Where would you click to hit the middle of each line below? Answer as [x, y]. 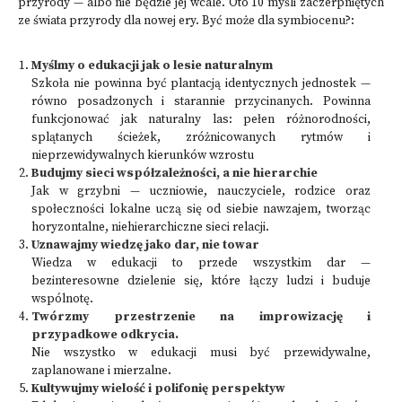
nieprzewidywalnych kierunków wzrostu [143, 156]
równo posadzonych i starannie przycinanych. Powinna [201, 102]
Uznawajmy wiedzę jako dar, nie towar [145, 245]
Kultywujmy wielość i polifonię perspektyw [158, 389]
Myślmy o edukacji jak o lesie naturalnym [152, 66]
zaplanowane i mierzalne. [101, 371]
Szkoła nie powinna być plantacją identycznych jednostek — [201, 84]
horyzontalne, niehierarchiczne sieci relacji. [150, 227]
